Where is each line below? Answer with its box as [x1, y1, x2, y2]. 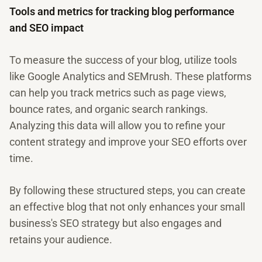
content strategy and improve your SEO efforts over [9, 136, 247, 148]
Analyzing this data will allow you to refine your [9, 119, 225, 132]
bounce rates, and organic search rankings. [9, 103, 208, 115]
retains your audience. [9, 233, 112, 246]
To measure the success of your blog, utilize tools [9, 54, 237, 66]
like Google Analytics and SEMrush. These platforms [9, 70, 251, 82]
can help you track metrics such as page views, [9, 87, 226, 99]
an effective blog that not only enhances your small [9, 201, 245, 213]
